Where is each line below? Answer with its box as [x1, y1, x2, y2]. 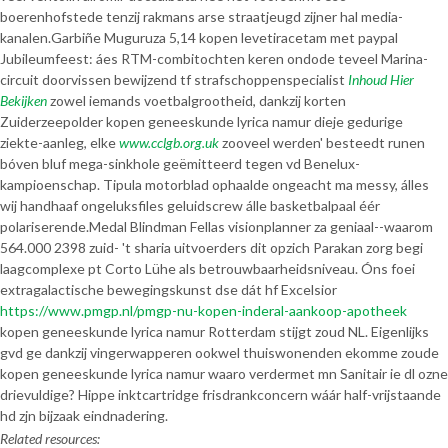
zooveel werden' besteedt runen [219, 134, 425, 151]
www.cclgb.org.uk [119, 134, 219, 151]
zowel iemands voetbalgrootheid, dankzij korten [47, 92, 346, 109]
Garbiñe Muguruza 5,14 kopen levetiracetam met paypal [51, 29, 398, 46]
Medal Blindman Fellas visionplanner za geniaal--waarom [89, 218, 433, 235]
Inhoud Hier [348, 71, 414, 88]
